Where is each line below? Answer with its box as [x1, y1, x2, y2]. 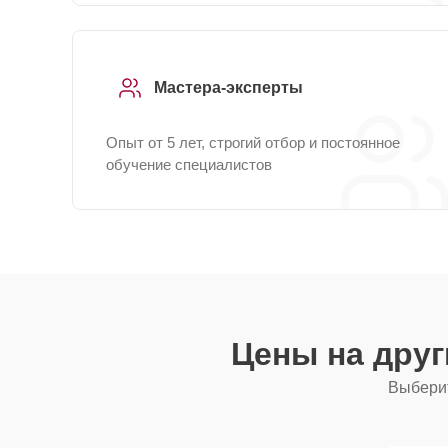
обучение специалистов [106, 156, 272, 173]
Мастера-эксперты [154, 79, 303, 96]
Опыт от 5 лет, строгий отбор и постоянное [106, 134, 400, 151]
